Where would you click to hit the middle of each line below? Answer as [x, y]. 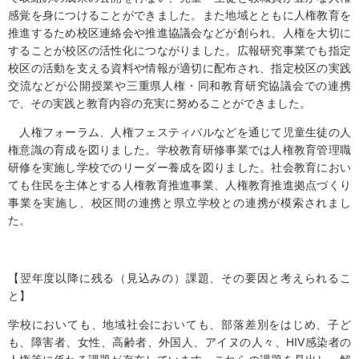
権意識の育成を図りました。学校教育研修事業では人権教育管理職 [179, 150]
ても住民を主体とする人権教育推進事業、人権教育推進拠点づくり [179, 185]
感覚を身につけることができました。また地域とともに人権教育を [179, 15]
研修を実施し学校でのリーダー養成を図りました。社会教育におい [179, 167]
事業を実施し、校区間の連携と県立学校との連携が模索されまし [179, 203]
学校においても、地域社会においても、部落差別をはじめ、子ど [179, 325]
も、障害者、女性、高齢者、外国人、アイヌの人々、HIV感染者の [179, 342]
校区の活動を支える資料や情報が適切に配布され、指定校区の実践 [179, 68]
